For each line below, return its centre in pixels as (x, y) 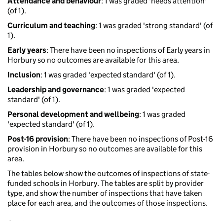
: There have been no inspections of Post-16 (141, 139)
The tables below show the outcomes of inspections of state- (109, 174)
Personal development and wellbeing (73, 114)
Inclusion (24, 75)
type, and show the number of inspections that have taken (105, 193)
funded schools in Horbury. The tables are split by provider (106, 184)
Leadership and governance (56, 90)
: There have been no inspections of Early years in (128, 50)
